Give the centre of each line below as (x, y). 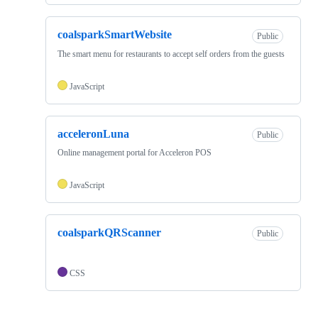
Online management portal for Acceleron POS (135, 152)
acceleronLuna (93, 133)
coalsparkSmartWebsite (115, 35)
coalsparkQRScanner (109, 232)
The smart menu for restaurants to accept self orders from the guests (171, 54)
